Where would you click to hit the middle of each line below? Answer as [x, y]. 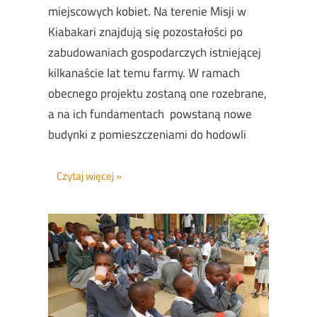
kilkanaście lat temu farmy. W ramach [144, 73]
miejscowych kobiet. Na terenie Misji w [147, 11]
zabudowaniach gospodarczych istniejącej [155, 52]
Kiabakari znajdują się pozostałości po [145, 31]
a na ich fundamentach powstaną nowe [150, 114]
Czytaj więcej [85, 176]
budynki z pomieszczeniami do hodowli [147, 134]
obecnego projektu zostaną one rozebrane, [157, 93]
